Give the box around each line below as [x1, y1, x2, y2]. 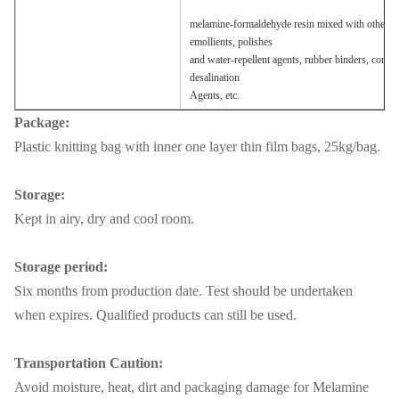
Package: [14, 115, 69, 130]
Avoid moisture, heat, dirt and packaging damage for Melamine [14, 379, 369, 395]
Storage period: [14, 259, 108, 274]
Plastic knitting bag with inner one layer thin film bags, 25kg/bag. [14, 139, 380, 154]
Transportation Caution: [14, 355, 163, 370]
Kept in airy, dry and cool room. [14, 211, 194, 226]
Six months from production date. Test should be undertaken [14, 283, 353, 298]
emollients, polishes [190, 36, 273, 48]
